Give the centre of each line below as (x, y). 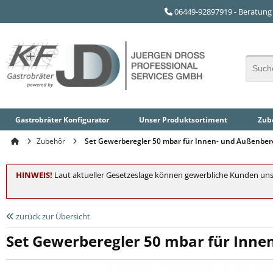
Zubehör (51, 141)
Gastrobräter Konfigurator (62, 119)
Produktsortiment (195, 119)
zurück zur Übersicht (52, 217)
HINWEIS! (34, 175)
